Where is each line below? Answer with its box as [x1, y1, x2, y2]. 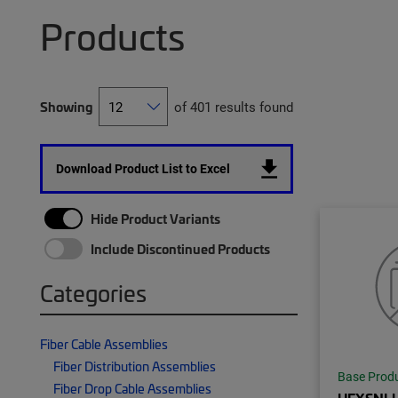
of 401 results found [174, 98, 293, 115]
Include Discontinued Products [91, 240, 270, 258]
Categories [40, 277, 147, 308]
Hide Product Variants [91, 210, 220, 227]
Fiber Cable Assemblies [40, 335, 168, 353]
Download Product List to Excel [56, 160, 230, 177]
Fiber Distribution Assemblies [53, 357, 216, 375]
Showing [40, 98, 92, 115]
